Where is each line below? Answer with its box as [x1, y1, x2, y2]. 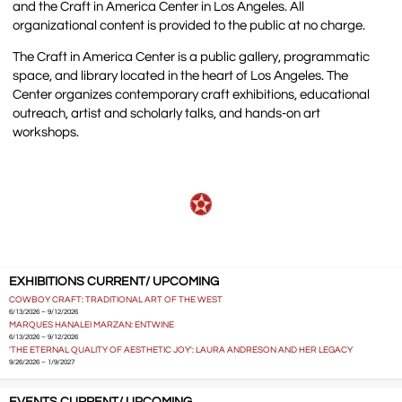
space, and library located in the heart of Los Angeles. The [13, 68, 349, 83]
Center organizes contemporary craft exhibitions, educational [13, 87, 371, 101]
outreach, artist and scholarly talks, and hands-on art [13, 106, 321, 120]
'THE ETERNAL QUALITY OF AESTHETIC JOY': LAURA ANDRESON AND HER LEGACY [8, 345, 353, 354]
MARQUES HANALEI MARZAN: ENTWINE [8, 319, 174, 329]
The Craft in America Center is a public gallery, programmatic [13, 49, 371, 64]
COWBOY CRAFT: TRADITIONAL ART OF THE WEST [8, 294, 223, 304]
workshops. [13, 125, 83, 139]
